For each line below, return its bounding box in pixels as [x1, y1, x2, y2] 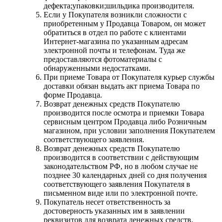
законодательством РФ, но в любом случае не [44, 162, 198, 170]
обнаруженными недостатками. [44, 63, 151, 72]
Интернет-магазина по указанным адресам [44, 37, 188, 46]
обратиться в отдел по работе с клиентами [44, 28, 186, 37]
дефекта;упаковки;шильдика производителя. [44, 1, 194, 10]
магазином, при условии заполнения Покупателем [44, 126, 215, 135]
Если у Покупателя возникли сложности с [44, 10, 187, 19]
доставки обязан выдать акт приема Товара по [44, 81, 200, 90]
